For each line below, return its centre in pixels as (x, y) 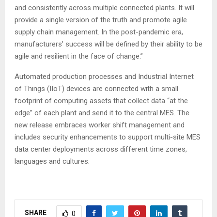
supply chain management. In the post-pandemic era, (99, 32)
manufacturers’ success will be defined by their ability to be (108, 44)
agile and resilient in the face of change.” (79, 56)
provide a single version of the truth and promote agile (101, 20)
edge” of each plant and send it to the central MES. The (102, 113)
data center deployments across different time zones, (101, 149)
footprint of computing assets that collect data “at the (101, 101)
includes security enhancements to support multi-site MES (108, 137)
